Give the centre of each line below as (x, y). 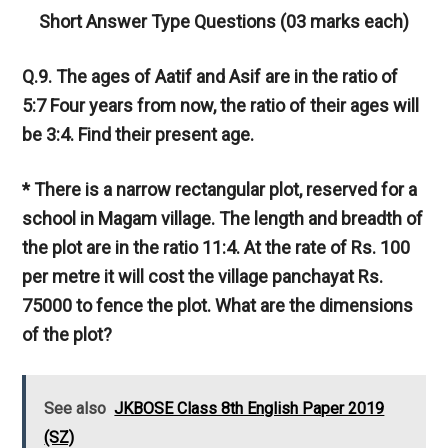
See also (75, 409)
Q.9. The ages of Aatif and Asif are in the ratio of (210, 77)
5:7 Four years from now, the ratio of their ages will (221, 106)
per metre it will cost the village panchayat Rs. (203, 277)
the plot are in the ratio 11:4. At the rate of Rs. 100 (216, 248)
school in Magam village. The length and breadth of (223, 219)
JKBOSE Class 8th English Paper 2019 (249, 409)
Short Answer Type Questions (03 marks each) (224, 22)
